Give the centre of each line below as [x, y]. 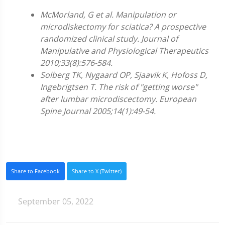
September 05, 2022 [55, 201]
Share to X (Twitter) [97, 171]
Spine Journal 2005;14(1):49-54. [98, 111]
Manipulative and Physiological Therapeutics [124, 50]
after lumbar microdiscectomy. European [118, 99]
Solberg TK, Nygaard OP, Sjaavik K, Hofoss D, [124, 75]
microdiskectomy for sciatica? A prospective [123, 26]
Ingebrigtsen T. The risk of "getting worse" [119, 87]
